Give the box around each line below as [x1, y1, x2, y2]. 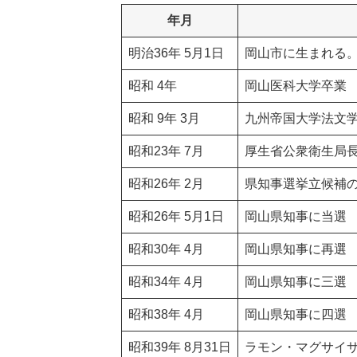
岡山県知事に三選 [245, 275, 347, 288]
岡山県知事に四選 [245, 308, 347, 321]
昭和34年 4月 [128, 275, 204, 288]
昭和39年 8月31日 [128, 340, 231, 354]
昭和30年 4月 [128, 242, 204, 256]
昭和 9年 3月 [128, 112, 200, 125]
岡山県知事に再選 [245, 242, 347, 256]
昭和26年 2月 [128, 177, 204, 190]
